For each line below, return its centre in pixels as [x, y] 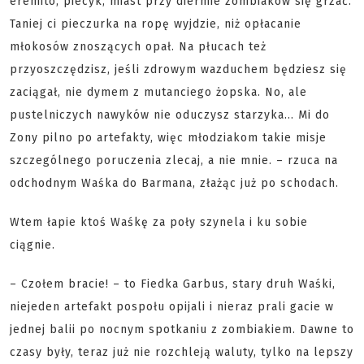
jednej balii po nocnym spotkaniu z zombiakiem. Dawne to [182, 329]
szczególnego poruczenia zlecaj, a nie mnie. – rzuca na [174, 160]
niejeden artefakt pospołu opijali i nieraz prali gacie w [172, 307]
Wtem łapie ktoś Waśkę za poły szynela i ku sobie [159, 222]
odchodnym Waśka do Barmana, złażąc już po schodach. [174, 183]
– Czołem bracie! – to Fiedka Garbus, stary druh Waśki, [173, 284]
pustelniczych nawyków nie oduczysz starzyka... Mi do [170, 115]
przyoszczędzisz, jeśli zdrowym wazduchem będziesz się [178, 69]
